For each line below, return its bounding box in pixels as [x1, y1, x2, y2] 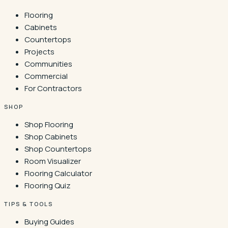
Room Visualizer [24, 155, 81, 166]
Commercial [24, 70, 68, 81]
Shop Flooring [24, 119, 73, 130]
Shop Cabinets [24, 131, 77, 142]
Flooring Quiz [24, 180, 71, 191]
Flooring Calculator [24, 167, 92, 179]
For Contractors [24, 82, 82, 94]
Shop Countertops [24, 143, 92, 154]
